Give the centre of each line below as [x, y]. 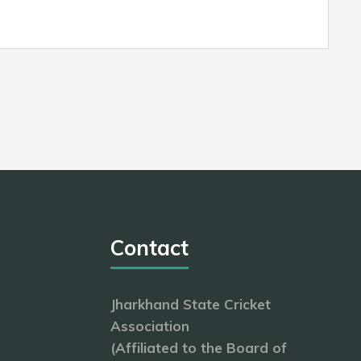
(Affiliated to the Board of [199, 348]
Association [150, 326]
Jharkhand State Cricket [191, 304]
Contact [149, 248]
